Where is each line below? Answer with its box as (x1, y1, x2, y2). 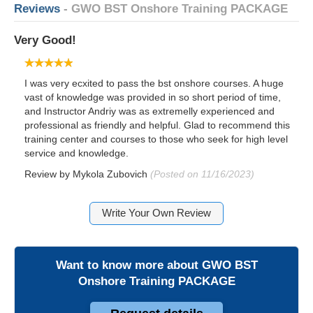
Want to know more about (55, 258, 202, 272)
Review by (24, 168, 73, 180)
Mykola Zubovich (73, 168, 147, 180)
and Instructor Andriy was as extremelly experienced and (24, 105, 275, 117)
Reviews (14, 1, 60, 15)
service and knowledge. (24, 147, 129, 159)
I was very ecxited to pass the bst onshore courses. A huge (24, 77, 284, 89)
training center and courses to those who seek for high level (24, 133, 288, 145)
